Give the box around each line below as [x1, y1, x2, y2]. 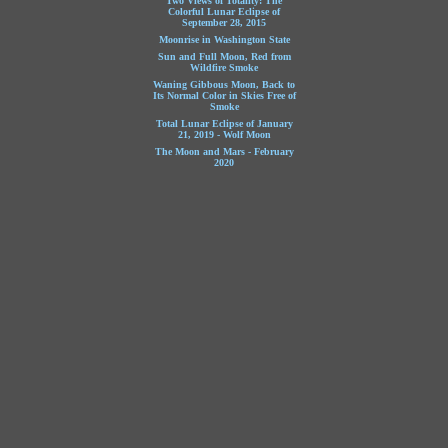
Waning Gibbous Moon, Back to [153, 79, 295, 90]
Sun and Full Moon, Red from [157, 51, 291, 62]
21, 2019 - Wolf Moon [177, 129, 271, 140]
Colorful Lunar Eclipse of [168, 6, 280, 17]
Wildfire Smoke [190, 62, 258, 73]
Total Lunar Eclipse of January [155, 118, 293, 129]
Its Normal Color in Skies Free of [152, 90, 296, 101]
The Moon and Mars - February [154, 146, 294, 157]
